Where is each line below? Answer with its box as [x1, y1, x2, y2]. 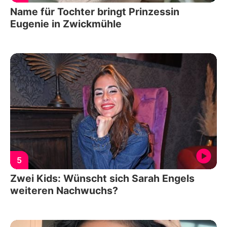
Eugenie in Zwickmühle [10, 17, 122, 30]
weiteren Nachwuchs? [10, 184, 118, 197]
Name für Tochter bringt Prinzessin [10, 5, 179, 18]
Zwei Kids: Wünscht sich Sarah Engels [10, 172, 195, 185]
